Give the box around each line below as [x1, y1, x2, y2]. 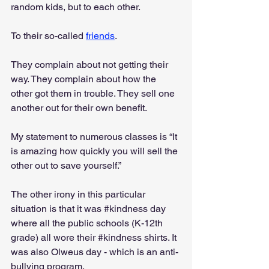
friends [86, 29, 115, 41]
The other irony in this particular [11, 188, 148, 200]
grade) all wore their [11, 231, 98, 243]
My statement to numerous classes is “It [11, 130, 180, 142]
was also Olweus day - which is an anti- [11, 246, 178, 258]
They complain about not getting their [11, 58, 171, 70]
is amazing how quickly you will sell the [11, 145, 180, 157]
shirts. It [142, 231, 179, 243]
